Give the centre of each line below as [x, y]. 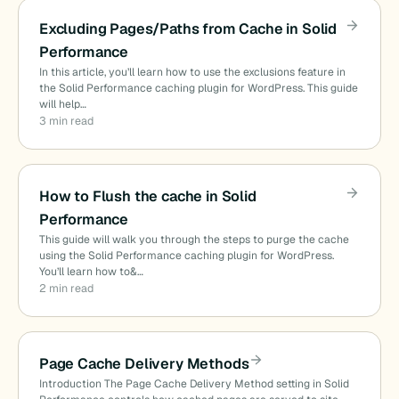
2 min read [66, 288]
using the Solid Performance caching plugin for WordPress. [186, 255]
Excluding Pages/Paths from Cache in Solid [188, 29]
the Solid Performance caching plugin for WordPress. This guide [198, 89]
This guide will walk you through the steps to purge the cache [194, 239]
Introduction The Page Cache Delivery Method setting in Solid [194, 383]
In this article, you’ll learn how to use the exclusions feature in [192, 73]
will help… [62, 105]
